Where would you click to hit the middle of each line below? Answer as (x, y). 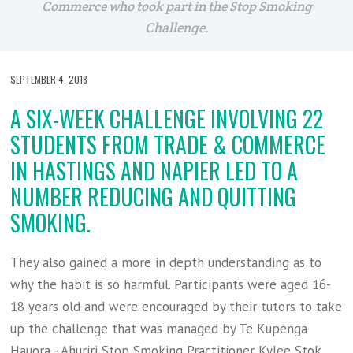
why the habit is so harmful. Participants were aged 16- (171, 284)
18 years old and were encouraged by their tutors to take (176, 306)
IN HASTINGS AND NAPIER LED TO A (154, 170)
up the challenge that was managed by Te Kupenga (159, 328)
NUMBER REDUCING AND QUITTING (154, 196)
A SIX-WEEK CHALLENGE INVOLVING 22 (167, 118)
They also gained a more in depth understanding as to (166, 262)
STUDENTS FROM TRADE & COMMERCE (168, 144)
